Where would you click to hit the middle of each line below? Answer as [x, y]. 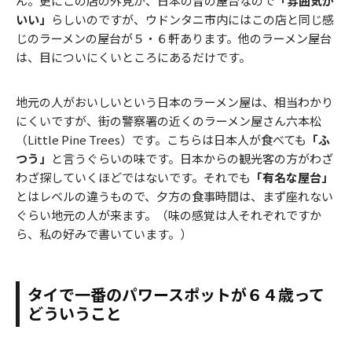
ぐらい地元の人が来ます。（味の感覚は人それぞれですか [169, 215]
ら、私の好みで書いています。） [104, 234]
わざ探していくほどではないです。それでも [133, 178]
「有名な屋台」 [292, 178]
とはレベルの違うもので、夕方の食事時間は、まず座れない [174, 196]
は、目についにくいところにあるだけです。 [133, 57]
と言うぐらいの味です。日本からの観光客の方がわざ [192, 159]
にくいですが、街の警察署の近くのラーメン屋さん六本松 [169, 121]
